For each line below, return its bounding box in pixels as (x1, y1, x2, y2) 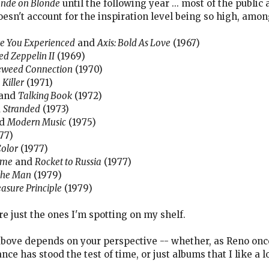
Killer (2, 76, 24, 88)
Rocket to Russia (35, 156, 101, 168)
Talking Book (18, 89, 72, 101)
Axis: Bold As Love (97, 37, 171, 49)
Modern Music (7, 116, 66, 128)
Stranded (3, 103, 40, 115)
